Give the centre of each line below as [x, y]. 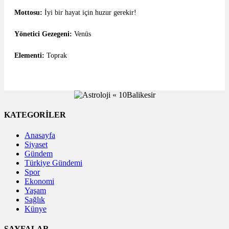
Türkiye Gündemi [53, 163]
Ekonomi [39, 181]
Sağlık [35, 199]
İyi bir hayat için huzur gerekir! [89, 13]
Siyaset [36, 144]
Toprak [56, 55]
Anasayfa [40, 135]
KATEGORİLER [35, 115]
